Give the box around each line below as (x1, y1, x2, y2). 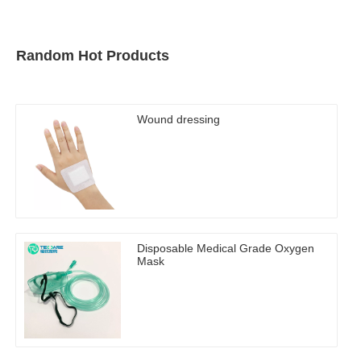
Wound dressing (137, 113, 220, 127)
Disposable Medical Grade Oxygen (137, 242, 314, 255)
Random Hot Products (16, 48, 169, 64)
